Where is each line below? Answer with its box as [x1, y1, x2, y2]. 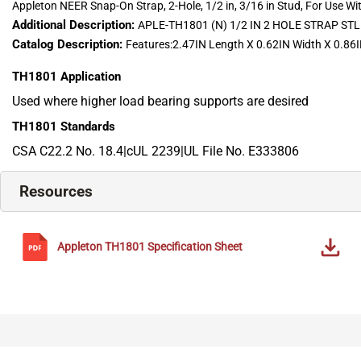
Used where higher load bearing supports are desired [12, 93, 309, 110]
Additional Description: [12, 18, 138, 33]
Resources [19, 182, 93, 201]
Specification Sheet [147, 240, 243, 254]
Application [60, 69, 121, 85]
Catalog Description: [12, 37, 126, 52]
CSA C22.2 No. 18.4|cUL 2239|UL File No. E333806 [12, 143, 299, 160]
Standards [60, 119, 115, 135]
